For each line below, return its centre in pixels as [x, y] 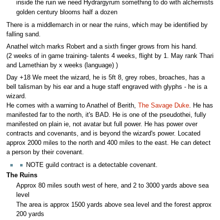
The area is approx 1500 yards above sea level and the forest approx [114, 205]
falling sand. [23, 34]
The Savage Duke [163, 106]
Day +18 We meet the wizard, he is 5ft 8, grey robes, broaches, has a [105, 78]
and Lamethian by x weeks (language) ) [62, 66]
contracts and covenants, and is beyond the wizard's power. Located [103, 134]
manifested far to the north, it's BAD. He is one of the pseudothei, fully [106, 115]
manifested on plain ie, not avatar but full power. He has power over [102, 124]
